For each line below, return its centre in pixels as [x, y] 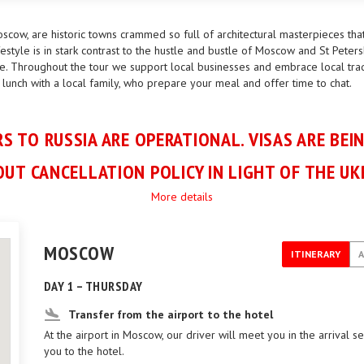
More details [182, 197]
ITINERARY [316, 254]
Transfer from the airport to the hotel [171, 314]
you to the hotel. [84, 351]
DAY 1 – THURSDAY [93, 286]
